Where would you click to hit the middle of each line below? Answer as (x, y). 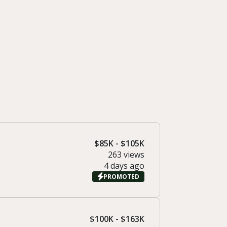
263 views (126, 155)
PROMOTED (121, 176)
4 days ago (124, 166)
